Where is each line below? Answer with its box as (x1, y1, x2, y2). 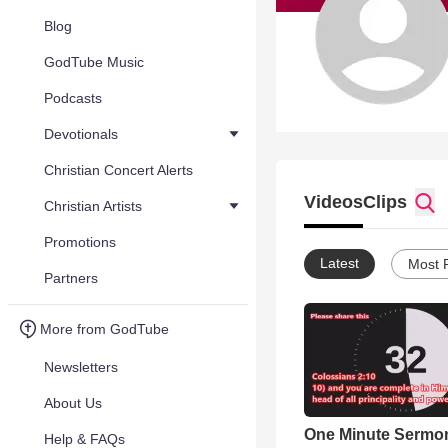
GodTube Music (44, 54, 144, 70)
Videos (304, 192, 363, 212)
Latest (320, 255, 359, 271)
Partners (44, 270, 98, 286)
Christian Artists (44, 198, 142, 214)
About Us (44, 395, 102, 411)
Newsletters (44, 359, 118, 375)
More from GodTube (40, 321, 169, 337)
